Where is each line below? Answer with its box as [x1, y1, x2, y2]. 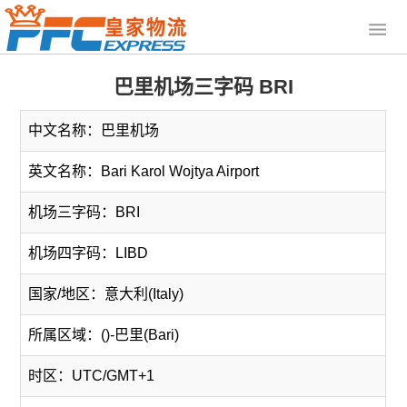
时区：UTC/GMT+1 [28, 368, 155, 383]
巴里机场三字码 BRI [114, 75, 293, 98]
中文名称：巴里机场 [28, 123, 160, 138]
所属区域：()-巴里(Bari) [28, 327, 180, 342]
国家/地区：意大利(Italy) [28, 286, 184, 302]
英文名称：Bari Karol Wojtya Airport [28, 164, 260, 179]
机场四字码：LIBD [28, 245, 149, 261]
